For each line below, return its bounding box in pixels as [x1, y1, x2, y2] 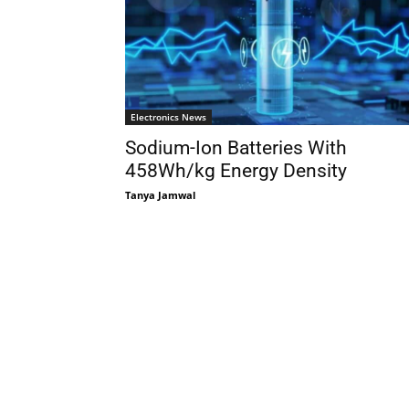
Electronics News [131, 110, 206, 123]
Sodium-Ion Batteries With [125, 136, 347, 159]
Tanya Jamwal [125, 187, 195, 202]
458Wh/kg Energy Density [125, 159, 347, 182]
